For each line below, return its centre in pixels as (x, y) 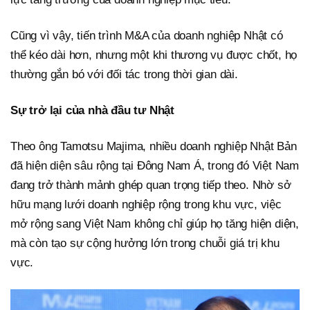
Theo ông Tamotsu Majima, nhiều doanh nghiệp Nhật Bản (154, 146)
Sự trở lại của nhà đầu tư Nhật (92, 110)
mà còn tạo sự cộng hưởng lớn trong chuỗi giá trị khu (145, 243)
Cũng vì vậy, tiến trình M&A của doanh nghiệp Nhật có (147, 35)
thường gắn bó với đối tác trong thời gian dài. (124, 74)
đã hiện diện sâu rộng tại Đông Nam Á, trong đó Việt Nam (155, 165)
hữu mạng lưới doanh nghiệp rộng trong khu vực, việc (146, 204)
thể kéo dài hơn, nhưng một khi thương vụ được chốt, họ (154, 55)
